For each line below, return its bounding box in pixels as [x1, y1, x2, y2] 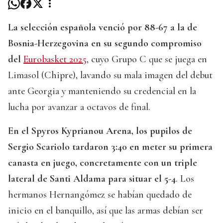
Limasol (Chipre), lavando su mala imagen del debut [8, 69, 213, 82]
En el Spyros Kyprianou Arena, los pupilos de [8, 125, 192, 137]
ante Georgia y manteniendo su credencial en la [8, 85, 196, 98]
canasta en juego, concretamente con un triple [8, 157, 197, 169]
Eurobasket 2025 [23, 53, 87, 66]
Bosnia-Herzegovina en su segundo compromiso [8, 37, 202, 50]
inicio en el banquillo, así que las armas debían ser [8, 205, 203, 217]
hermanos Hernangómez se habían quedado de [8, 189, 192, 201]
